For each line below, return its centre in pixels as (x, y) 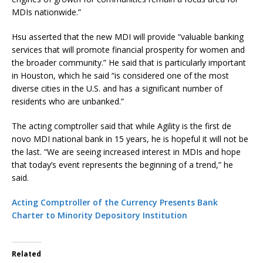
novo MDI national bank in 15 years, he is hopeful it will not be (130, 139)
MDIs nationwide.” (46, 12)
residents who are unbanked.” (68, 101)
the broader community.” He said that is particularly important (129, 62)
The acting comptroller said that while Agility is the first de (122, 126)
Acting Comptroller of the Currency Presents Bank (115, 202)
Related (26, 254)
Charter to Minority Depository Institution (100, 215)
